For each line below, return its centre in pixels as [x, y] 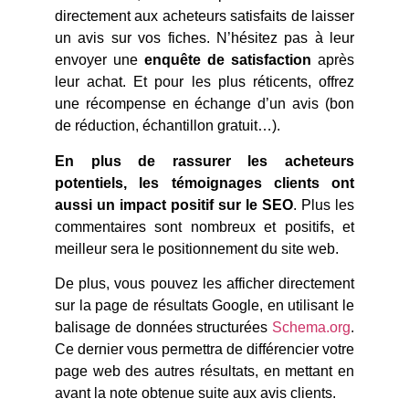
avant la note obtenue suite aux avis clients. [195, 393]
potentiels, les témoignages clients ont [204, 183]
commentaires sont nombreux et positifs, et [204, 226]
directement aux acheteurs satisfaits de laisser [204, 16]
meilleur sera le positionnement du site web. [197, 248]
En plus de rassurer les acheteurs [204, 161]
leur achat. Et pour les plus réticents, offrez [204, 82]
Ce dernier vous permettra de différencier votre [204, 350]
